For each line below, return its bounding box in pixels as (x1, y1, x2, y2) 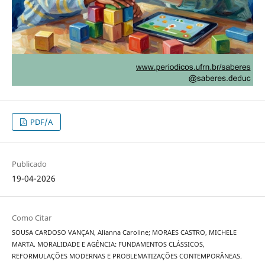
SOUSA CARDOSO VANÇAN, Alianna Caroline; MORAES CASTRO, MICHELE (11, 228, 237, 237)
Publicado (11, 159, 47, 170)
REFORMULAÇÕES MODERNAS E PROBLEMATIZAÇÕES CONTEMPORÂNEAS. (11, 252, 242, 261)
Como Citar (11, 212, 51, 224)
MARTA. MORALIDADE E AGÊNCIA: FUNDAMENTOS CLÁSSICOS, (11, 240, 205, 249)
